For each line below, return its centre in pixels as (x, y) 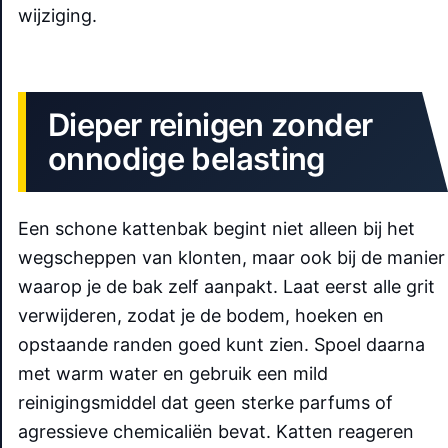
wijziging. (57, 16)
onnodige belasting (186, 159)
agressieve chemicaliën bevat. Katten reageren (216, 431)
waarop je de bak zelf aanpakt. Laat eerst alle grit (226, 286)
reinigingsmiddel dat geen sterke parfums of (205, 402)
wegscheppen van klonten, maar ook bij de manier (231, 257)
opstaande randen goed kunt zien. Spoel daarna (221, 344)
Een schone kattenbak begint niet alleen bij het (216, 228)
